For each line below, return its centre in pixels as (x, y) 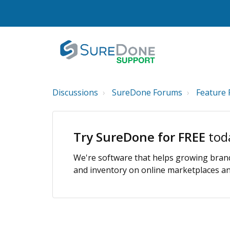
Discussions (75, 92)
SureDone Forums (147, 92)
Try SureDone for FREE (141, 137)
